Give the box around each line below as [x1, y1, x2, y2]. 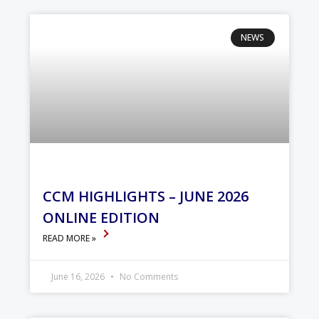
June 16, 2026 [51, 271, 108, 283]
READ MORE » [43, 232, 99, 245]
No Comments [117, 271, 179, 283]
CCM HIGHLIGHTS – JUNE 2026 [43, 187, 249, 206]
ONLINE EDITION [43, 208, 160, 228]
